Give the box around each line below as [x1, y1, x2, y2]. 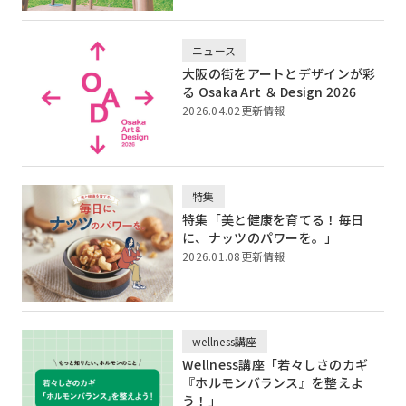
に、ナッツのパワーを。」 [182, 227, 338, 246]
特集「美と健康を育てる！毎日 [182, 209, 364, 228]
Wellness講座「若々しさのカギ [182, 355, 369, 374]
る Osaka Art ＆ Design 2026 [182, 82, 357, 101]
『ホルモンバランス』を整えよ [182, 373, 364, 392]
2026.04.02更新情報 [182, 102, 285, 119]
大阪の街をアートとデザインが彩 [182, 64, 376, 83]
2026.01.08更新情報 [182, 247, 285, 264]
